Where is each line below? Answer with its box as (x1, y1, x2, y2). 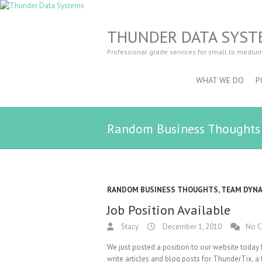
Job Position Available (107, 202, 230, 218)
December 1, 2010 (161, 222, 222, 232)
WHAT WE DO (196, 75, 244, 85)
